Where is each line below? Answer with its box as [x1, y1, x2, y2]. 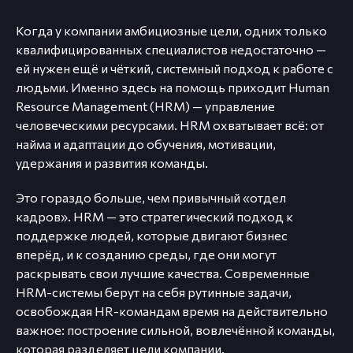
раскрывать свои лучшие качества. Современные [16, 266, 310, 281]
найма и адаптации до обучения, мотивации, [16, 136, 276, 152]
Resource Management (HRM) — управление [16, 98, 275, 114]
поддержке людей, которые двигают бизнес [16, 228, 288, 243]
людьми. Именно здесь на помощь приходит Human [16, 80, 329, 95]
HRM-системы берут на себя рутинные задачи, [16, 284, 292, 300]
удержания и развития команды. [16, 155, 208, 171]
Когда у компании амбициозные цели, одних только [16, 23, 327, 39]
